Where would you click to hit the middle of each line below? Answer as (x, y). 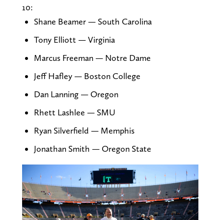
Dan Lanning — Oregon (76, 94)
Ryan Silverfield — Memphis (84, 131)
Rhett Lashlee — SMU (74, 112)
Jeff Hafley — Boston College (87, 76)
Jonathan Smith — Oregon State (92, 149)
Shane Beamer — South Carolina (93, 22)
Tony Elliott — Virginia (74, 40)
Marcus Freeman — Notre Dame (92, 58)
